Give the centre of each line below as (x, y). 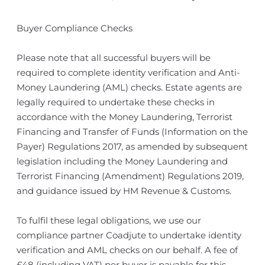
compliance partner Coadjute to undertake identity (129, 235)
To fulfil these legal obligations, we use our (109, 220)
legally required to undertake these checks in (115, 102)
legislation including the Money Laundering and (122, 161)
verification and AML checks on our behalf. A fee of (127, 250)
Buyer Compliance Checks (74, 28)
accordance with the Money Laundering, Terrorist (124, 117)
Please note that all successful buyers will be (113, 58)
